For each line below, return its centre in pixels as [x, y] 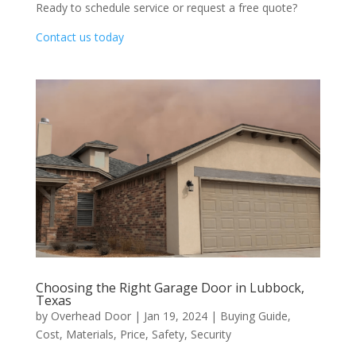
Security [211, 334]
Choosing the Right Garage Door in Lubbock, [170, 287]
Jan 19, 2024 [175, 315]
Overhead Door [91, 315]
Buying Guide [253, 315]
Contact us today [79, 37]
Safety [168, 334]
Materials [89, 334]
